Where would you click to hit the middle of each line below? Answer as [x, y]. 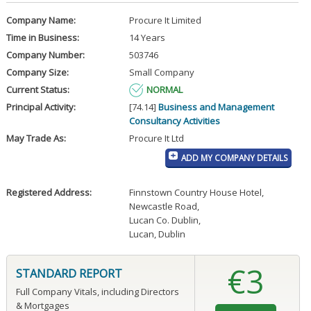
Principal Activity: [41, 107]
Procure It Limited [165, 20]
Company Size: [37, 73]
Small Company [161, 73]
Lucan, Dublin [157, 234]
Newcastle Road [163, 207]
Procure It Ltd [156, 138]
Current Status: [37, 90]
